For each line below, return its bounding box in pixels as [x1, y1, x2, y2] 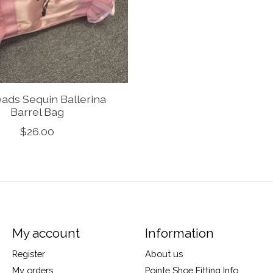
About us [144, 249, 183, 260]
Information [144, 225, 214, 241]
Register [12, 249, 45, 260]
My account [12, 225, 80, 241]
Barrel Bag [10, 105, 64, 119]
